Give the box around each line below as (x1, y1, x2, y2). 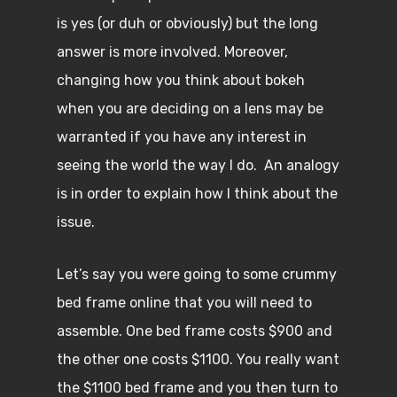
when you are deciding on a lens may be (57, 100, 323, 117)
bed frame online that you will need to (57, 294, 312, 311)
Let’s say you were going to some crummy (57, 266, 337, 283)
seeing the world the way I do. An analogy (57, 157, 339, 174)
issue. (57, 214, 95, 230)
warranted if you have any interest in (57, 128, 307, 145)
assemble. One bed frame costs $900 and (57, 323, 332, 339)
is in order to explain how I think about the (57, 185, 338, 202)
